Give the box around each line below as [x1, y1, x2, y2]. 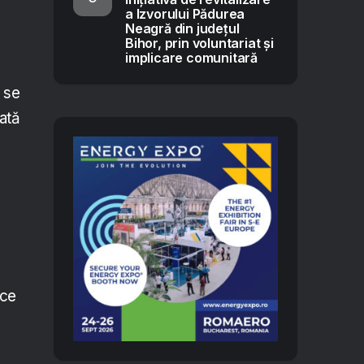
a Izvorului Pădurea [125, 6, 245, 22]
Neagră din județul [125, 20, 240, 37]
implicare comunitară [125, 50, 258, 66]
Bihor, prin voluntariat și [125, 35, 274, 51]
